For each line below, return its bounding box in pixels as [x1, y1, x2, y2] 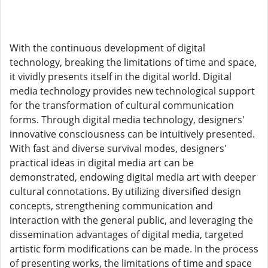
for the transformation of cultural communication [10, 99, 234, 112]
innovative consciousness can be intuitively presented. [10, 127, 255, 141]
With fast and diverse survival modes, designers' [10, 142, 227, 155]
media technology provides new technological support [10, 84, 255, 98]
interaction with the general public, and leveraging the [10, 214, 253, 227]
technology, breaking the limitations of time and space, [10, 56, 257, 69]
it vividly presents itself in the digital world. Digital [10, 70, 232, 83]
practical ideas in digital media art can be [10, 156, 194, 169]
